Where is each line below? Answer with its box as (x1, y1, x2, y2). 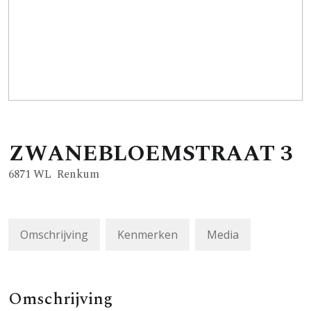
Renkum (57, 165, 99, 183)
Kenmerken (117, 226, 178, 242)
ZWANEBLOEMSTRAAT (8, 136, 275, 171)
